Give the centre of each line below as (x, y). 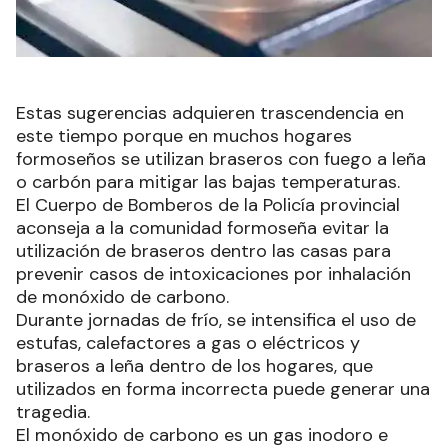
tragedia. (53, 412)
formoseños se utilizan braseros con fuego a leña (221, 159)
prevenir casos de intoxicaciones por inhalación (213, 274)
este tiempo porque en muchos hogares (184, 136)
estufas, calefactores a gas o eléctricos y (188, 343)
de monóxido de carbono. (122, 297)
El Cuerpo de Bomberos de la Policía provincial (208, 205)
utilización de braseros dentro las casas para (203, 251)
